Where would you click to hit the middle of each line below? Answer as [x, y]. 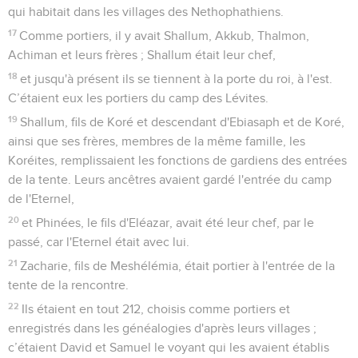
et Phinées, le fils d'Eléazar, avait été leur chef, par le [168, 223]
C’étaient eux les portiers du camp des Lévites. [138, 98]
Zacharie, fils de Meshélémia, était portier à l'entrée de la [178, 266]
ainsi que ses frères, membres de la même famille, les [157, 141]
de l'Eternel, [41, 199]
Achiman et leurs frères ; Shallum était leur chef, [142, 55]
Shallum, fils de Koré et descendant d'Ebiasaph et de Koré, [183, 122]
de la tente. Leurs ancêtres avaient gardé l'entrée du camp [170, 179]
